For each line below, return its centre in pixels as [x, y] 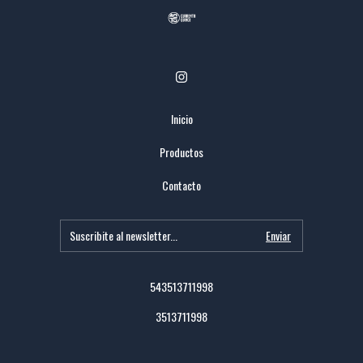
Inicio [181, 119]
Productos [181, 152]
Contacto [181, 186]
